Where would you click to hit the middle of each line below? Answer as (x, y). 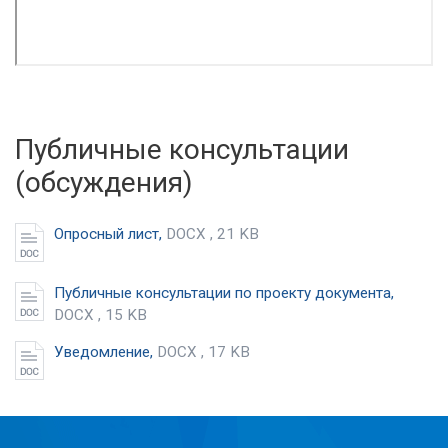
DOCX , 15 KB (100, 314)
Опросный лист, (110, 233)
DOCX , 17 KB (203, 351)
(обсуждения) (104, 182)
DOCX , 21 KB (212, 233)
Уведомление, (105, 351)
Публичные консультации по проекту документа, (224, 292)
